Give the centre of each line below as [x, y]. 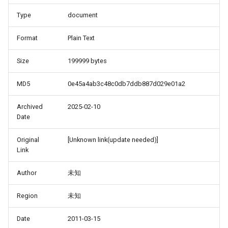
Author [27, 173]
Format [27, 38]
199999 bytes [87, 61]
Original [28, 140]
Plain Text [81, 38]
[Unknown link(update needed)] [113, 140]
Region [27, 196]
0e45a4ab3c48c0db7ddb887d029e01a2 [126, 84]
